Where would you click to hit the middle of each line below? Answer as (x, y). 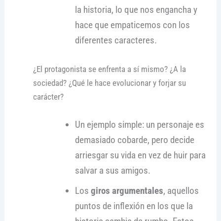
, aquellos (181, 191)
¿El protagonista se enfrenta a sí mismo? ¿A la (109, 69)
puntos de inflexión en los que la (134, 206)
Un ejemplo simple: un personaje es (140, 125)
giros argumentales (127, 191)
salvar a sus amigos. (113, 171)
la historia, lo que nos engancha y (136, 10)
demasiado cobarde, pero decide (135, 140)
